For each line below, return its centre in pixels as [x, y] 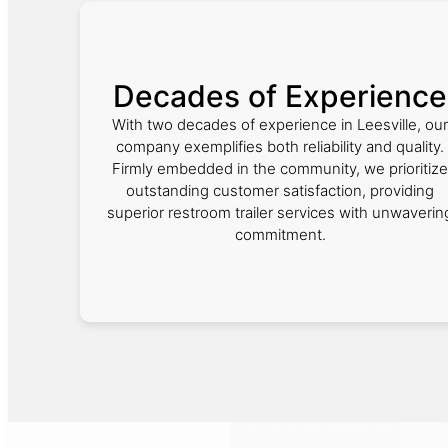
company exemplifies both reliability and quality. [280, 146]
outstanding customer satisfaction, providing [280, 190]
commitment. [280, 234]
